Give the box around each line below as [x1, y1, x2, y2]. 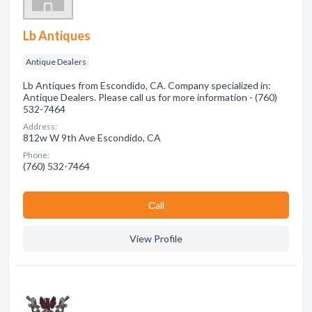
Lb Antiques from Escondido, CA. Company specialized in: [23, 79, 271, 91]
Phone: [23, 150, 49, 160]
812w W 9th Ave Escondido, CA [23, 132, 161, 143]
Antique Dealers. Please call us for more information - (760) [23, 91, 277, 103]
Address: [23, 121, 57, 132]
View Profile [130, 233, 182, 244]
